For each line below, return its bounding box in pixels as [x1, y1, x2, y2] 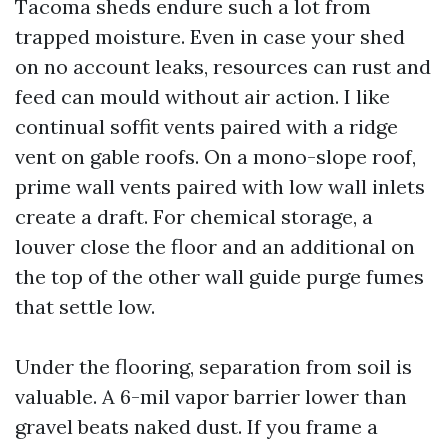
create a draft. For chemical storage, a [15, 204, 373, 230]
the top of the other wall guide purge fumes [15, 264, 424, 290]
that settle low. [15, 294, 155, 320]
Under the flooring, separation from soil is [15, 354, 412, 380]
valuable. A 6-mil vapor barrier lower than [15, 384, 407, 410]
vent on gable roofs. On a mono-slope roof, [15, 144, 416, 170]
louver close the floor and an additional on [15, 234, 415, 260]
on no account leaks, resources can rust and [15, 54, 431, 80]
